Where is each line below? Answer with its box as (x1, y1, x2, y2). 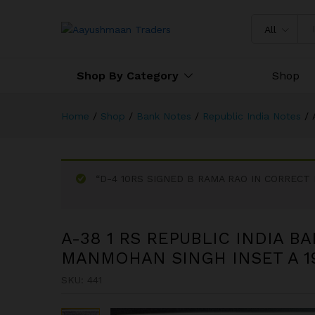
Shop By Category (77, 69, 179, 82)
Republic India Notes (202, 110, 301, 122)
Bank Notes (136, 110, 191, 122)
